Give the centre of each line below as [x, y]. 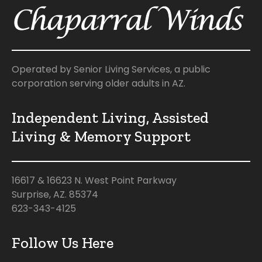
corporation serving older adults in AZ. [99, 84]
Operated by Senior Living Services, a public [111, 70]
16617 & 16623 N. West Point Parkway [94, 181]
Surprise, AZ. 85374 [55, 195]
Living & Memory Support [101, 137]
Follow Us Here [63, 243]
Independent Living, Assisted [110, 118]
